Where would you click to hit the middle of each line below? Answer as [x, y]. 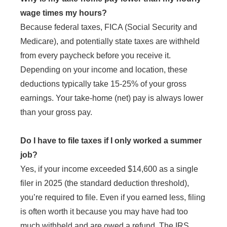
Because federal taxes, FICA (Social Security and [109, 27]
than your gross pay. [56, 112]
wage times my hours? [64, 13]
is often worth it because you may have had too [104, 211]
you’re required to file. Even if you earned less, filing [113, 197]
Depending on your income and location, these [104, 69]
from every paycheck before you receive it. [96, 55]
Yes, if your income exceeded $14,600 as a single [109, 169]
